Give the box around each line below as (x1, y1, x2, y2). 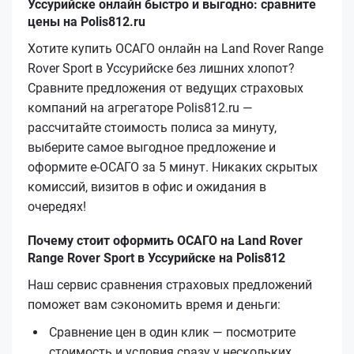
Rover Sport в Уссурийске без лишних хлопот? (28, 60, 295, 76)
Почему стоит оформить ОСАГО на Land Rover (28, 232, 303, 248)
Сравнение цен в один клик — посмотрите (49, 324, 296, 340)
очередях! (28, 198, 86, 214)
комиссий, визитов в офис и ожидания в (28, 179, 266, 194)
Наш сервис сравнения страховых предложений (28, 277, 312, 292)
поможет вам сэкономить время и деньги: (28, 296, 281, 312)
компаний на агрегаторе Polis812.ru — (28, 100, 253, 115)
